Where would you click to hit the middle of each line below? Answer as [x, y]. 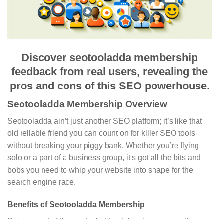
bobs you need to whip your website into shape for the [100, 170]
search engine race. [42, 182]
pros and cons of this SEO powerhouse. [109, 86]
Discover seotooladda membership [109, 58]
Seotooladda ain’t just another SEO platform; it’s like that [105, 121]
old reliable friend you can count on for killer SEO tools [101, 133]
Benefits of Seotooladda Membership [76, 204]
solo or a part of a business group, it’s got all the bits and [104, 157]
